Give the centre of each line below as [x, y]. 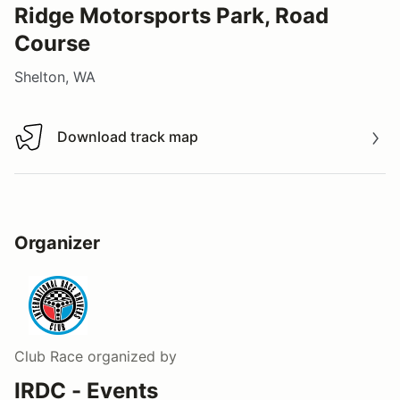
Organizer [57, 242]
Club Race [49, 356]
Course [52, 43]
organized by [130, 356]
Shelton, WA [55, 76]
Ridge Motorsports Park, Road [171, 15]
